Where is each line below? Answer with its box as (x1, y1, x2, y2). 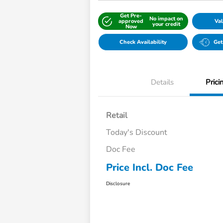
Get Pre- (120, 12, 142, 20)
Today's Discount (106, 127, 168, 138)
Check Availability (119, 38, 167, 46)
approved (118, 17, 144, 25)
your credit (152, 20, 180, 28)
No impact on (149, 14, 183, 22)
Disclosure (106, 180, 130, 188)
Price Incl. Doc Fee (106, 161, 194, 175)
